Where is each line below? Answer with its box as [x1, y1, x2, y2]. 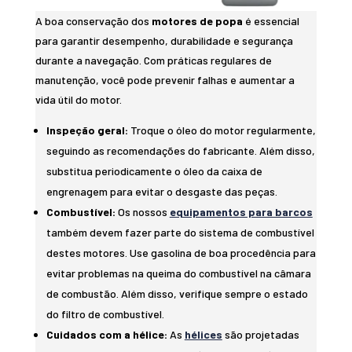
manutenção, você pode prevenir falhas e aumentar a [35, 72, 295, 86]
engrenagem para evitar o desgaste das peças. [46, 184, 277, 198]
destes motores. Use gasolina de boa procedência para [46, 245, 316, 259]
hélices [184, 327, 222, 341]
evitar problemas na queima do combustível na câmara [46, 266, 311, 280]
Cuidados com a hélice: [46, 327, 167, 341]
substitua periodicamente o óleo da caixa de [46, 163, 262, 178]
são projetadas [222, 327, 299, 341]
